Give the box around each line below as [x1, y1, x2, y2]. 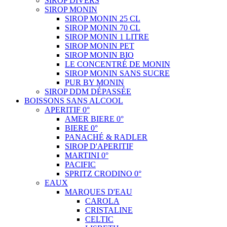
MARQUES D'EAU [65, 187, 132, 196]
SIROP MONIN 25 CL [65, 14, 140, 23]
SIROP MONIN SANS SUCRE [65, 68, 170, 78]
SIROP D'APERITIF [65, 141, 133, 150]
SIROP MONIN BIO [65, 50, 134, 59]
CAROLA [85, 196, 120, 205]
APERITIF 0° [45, 105, 90, 114]
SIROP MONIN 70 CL [65, 23, 140, 32]
